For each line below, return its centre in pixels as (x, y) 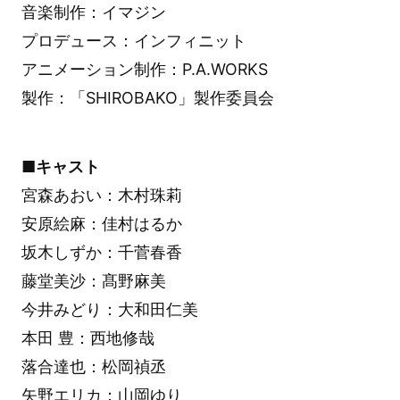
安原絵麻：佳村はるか (101, 223)
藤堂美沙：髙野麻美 (93, 280)
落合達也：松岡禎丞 (93, 366)
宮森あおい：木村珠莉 (101, 195)
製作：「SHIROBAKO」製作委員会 (147, 98)
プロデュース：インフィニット (133, 41)
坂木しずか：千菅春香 (101, 252)
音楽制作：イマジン (93, 12)
